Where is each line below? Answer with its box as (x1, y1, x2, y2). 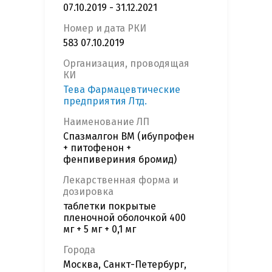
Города (63, 244, 95, 256)
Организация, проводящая (63, 58, 189, 70)
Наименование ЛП (63, 116, 149, 128)
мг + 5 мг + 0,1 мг (63, 223, 136, 236)
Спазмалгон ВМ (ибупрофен (63, 131, 194, 143)
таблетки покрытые (63, 200, 156, 212)
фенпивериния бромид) (63, 154, 177, 166)
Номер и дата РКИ (63, 22, 146, 35)
